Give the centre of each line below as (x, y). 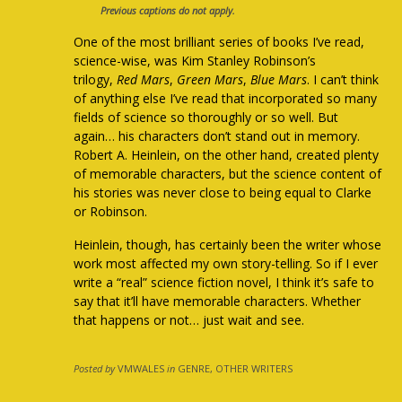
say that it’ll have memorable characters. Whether (218, 301)
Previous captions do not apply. (167, 11)
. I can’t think (343, 80)
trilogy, (96, 80)
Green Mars (210, 80)
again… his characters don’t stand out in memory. (217, 136)
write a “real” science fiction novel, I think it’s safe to (224, 283)
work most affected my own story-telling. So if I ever (226, 264)
